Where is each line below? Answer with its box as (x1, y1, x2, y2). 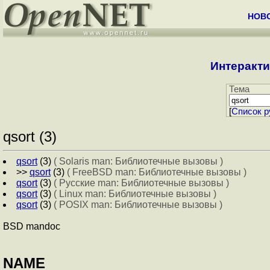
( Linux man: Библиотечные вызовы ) (54, 189, 216, 199)
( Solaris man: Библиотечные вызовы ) (54, 156, 223, 167)
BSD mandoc (3, 221, 60, 232)
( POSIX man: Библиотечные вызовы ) (54, 199, 222, 210)
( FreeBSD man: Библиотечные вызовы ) (67, 167, 246, 178)
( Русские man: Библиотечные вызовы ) (54, 178, 229, 189)
